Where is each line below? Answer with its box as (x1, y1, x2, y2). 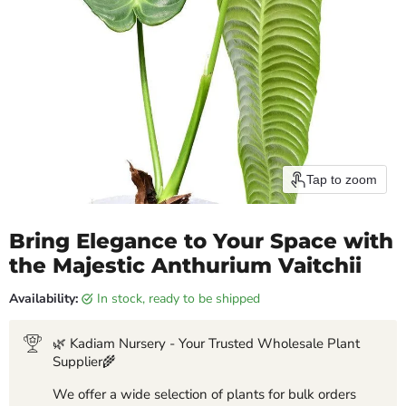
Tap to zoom (306, 171, 377, 187)
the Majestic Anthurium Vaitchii (9, 252, 362, 278)
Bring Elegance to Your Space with (9, 227, 393, 254)
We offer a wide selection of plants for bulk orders (53, 384, 356, 403)
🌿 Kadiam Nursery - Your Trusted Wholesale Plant (53, 333, 360, 353)
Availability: (9, 289, 78, 307)
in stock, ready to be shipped (101, 289, 260, 307)
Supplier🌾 (53, 352, 116, 371)
